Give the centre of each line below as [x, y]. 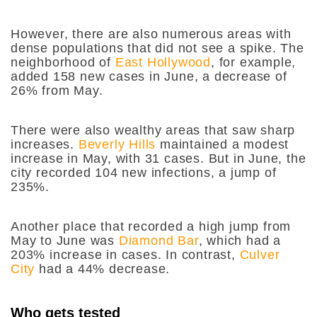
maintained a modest [223, 144]
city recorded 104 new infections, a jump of [144, 172]
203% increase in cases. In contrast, [125, 254]
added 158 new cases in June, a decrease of [149, 76]
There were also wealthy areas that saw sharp [153, 130]
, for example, [254, 62]
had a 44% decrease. [103, 269]
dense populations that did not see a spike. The [157, 48]
